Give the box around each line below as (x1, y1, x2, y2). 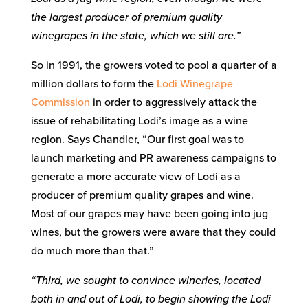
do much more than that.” (30, 243, 154, 258)
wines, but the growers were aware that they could (30, 225, 276, 239)
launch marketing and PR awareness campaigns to (30, 151, 276, 165)
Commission (30, 95, 90, 109)
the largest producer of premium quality (30, 10, 222, 24)
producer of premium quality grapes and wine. (30, 188, 254, 202)
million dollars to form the (30, 76, 157, 91)
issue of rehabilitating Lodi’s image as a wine (30, 113, 248, 128)
